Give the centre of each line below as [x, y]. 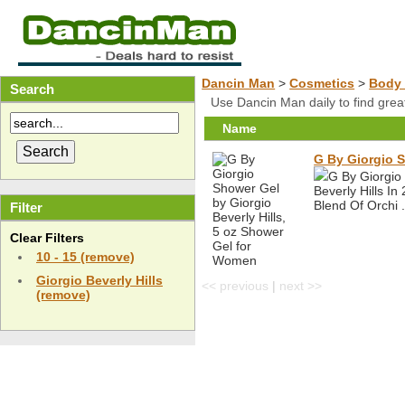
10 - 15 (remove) [85, 257]
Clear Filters [47, 238]
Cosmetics [322, 83]
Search [32, 89]
